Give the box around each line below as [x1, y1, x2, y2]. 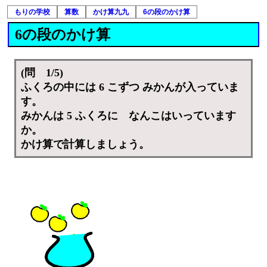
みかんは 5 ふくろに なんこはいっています [21, 110, 237, 122]
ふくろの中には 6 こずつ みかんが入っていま [21, 81, 240, 94]
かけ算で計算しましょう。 [21, 138, 150, 151]
